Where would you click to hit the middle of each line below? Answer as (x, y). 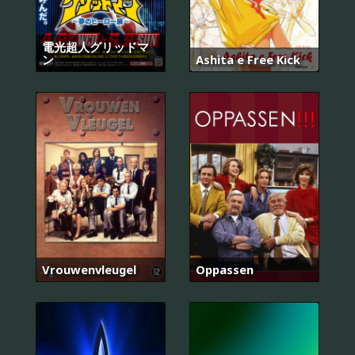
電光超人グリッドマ (95, 47)
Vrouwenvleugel (89, 270)
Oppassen (225, 270)
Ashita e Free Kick (248, 60)
